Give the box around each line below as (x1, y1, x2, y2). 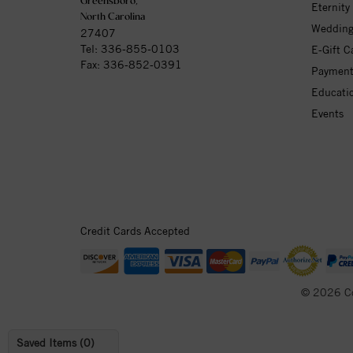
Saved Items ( (17, 336, 84, 349)
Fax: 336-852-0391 (80, 58, 182, 71)
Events (310, 106, 344, 120)
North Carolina (80, 11, 145, 23)
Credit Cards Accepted (80, 224, 190, 237)
